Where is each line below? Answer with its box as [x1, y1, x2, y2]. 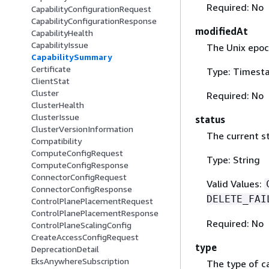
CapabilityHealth [31, 28, 93, 38]
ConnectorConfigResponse [31, 184, 132, 195]
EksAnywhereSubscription [31, 256, 129, 267]
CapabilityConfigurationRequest [31, 4, 151, 14]
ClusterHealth [31, 100, 84, 110]
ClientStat [31, 76, 70, 86]
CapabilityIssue [31, 40, 88, 50]
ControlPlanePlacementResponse [31, 208, 159, 219]
